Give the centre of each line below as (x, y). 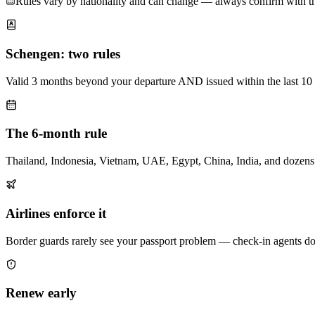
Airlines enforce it (56, 213)
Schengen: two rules (63, 54)
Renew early (41, 293)
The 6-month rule (56, 134)
